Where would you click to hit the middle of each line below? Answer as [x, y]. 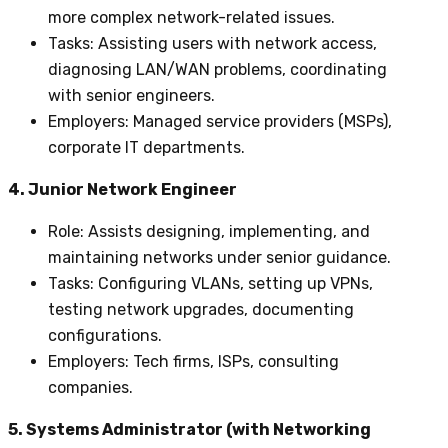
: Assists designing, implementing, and [225, 231]
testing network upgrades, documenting [201, 309]
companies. [90, 387]
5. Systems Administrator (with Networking [189, 429]
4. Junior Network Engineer [122, 189]
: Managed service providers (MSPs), [258, 121]
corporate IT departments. [146, 147]
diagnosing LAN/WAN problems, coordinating [217, 69]
